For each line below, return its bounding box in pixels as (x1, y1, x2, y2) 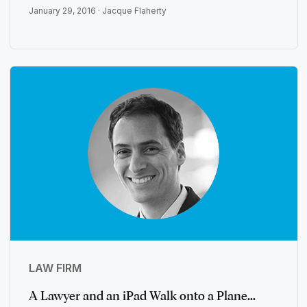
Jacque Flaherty (101, 5, 167, 16)
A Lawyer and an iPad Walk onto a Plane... (28, 288, 256, 304)
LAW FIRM (28, 261, 82, 275)
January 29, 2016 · (28, 5, 102, 16)
